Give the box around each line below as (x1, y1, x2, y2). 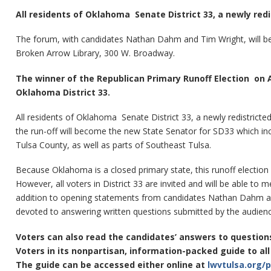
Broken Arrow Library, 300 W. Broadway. (15, 47, 175, 59)
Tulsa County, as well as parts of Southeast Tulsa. (15, 139, 211, 151)
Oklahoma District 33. (15, 86, 110, 98)
